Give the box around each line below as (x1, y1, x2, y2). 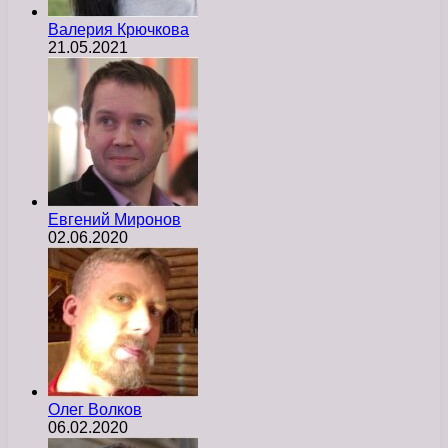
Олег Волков (48, 400, 142, 418)
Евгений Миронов (48, 210, 181, 228)
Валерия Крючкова (48, 20, 189, 38)
